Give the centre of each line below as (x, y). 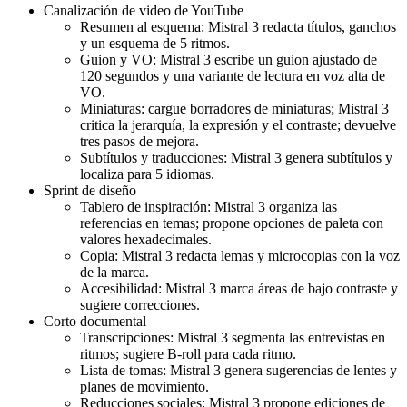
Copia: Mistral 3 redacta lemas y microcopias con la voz (240, 256)
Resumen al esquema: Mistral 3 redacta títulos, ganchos (238, 27)
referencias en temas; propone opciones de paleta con (232, 223)
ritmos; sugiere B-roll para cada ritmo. (188, 354)
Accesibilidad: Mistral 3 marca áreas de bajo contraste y (239, 289)
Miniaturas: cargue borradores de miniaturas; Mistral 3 (234, 109)
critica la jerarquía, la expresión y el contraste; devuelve (238, 125)
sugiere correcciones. (140, 305)
